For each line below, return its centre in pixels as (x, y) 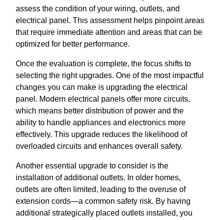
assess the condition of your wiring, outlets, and (98, 8)
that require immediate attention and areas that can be (109, 32)
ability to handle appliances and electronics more (101, 122)
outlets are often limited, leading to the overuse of (101, 189)
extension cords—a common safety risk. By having (103, 201)
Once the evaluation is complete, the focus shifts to (103, 63)
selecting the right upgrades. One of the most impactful (110, 75)
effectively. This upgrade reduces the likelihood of (101, 134)
